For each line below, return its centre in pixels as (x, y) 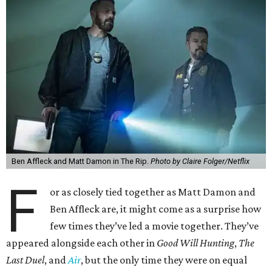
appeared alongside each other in (81, 243)
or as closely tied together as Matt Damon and (153, 192)
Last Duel (25, 260)
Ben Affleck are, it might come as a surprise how (156, 209)
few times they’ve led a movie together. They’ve (155, 226)
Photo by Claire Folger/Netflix (200, 161)
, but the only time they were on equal (164, 260)
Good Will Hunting (195, 243)
